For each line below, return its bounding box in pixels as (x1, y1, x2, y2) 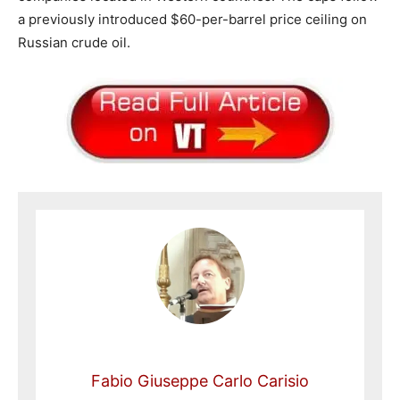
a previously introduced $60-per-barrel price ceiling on (18, 10, 367, 28)
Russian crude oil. (18, 33, 130, 51)
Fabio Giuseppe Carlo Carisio (91, 371, 309, 390)
